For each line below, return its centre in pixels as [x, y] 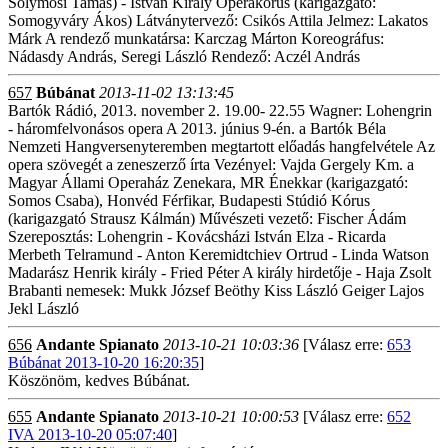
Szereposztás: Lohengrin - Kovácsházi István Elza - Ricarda [197, 236]
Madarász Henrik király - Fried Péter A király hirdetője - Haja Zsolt [219, 272]
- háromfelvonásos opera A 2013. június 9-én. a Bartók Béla [197, 128]
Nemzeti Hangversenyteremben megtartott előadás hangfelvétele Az [221, 146]
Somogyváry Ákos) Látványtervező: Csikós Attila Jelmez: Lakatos [218, 20]
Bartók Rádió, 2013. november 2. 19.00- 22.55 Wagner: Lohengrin [220, 110]
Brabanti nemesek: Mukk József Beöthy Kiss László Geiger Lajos [216, 290]
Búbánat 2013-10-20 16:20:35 [103, 362]
